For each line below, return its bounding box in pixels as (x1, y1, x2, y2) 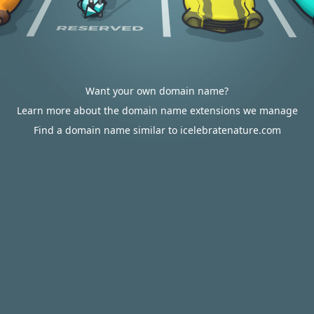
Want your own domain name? (86, 84, 228, 97)
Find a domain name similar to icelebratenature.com (33, 123, 281, 137)
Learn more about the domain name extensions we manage (16, 104, 298, 117)
